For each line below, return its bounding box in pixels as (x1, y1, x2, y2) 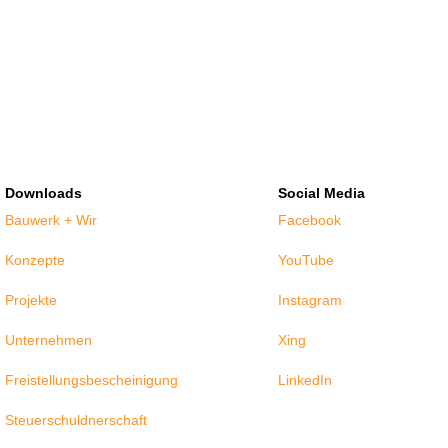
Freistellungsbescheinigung (5, 371, 179, 388)
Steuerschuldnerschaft (5, 411, 148, 428)
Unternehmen (5, 331, 93, 348)
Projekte (5, 291, 58, 308)
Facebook (277, 211, 341, 228)
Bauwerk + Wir (5, 211, 98, 228)
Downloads (5, 184, 83, 201)
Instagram (277, 291, 342, 308)
